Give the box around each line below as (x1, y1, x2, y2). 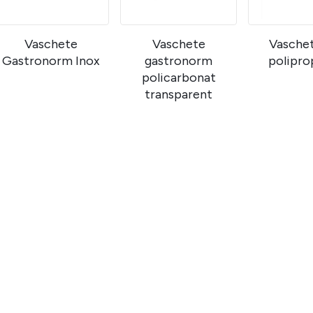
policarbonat (141, 70, 216, 86)
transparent (145, 87, 212, 103)
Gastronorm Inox (1, 53, 100, 69)
